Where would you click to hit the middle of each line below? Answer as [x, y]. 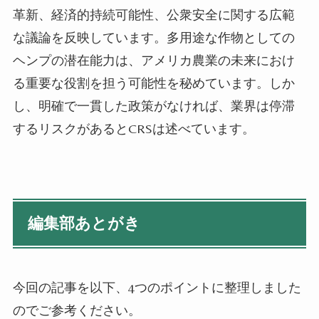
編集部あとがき [84, 223]
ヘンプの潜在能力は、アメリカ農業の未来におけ [153, 60]
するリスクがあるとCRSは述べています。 [134, 128]
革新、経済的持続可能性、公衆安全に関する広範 [153, 14]
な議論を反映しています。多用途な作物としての [153, 37]
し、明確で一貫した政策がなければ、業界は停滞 [153, 105]
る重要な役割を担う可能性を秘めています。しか [153, 83]
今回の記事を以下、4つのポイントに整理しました [157, 288]
